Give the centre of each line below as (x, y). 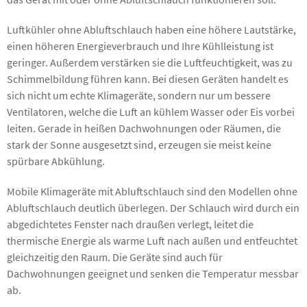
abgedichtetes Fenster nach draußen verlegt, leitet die (130, 224)
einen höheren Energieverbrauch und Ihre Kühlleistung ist (140, 46)
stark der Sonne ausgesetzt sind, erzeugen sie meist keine (139, 144)
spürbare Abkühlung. (56, 161)
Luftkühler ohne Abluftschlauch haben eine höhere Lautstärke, (151, 29)
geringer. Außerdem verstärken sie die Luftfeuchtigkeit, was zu (150, 62)
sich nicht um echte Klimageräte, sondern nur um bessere (139, 95)
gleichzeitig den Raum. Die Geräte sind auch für (115, 257)
